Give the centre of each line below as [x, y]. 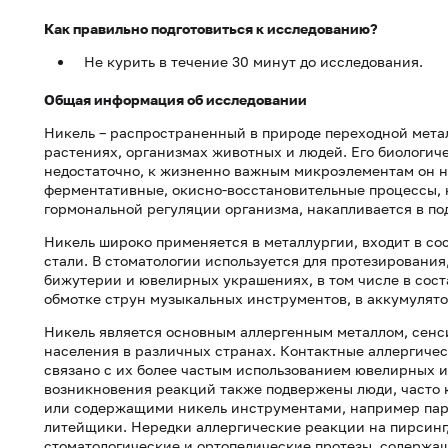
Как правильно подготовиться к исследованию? [211, 28]
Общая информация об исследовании [175, 99]
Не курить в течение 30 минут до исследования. [253, 61]
